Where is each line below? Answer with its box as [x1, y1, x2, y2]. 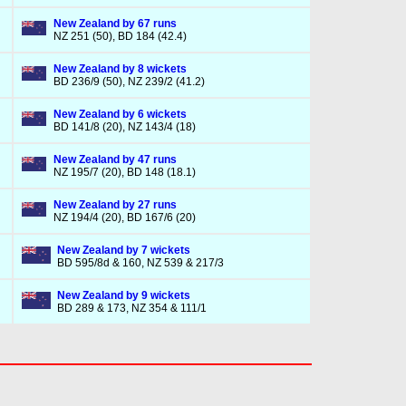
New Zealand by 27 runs [53, 198, 177, 211]
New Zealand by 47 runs [53, 153, 177, 166]
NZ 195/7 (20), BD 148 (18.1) [53, 166, 196, 179]
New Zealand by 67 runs [53, 17, 177, 30]
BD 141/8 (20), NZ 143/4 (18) [53, 121, 196, 133]
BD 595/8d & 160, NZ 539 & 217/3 [56, 256, 224, 269]
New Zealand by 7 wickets [56, 244, 190, 256]
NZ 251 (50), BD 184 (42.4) [53, 30, 187, 43]
